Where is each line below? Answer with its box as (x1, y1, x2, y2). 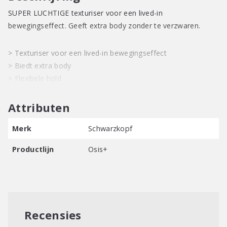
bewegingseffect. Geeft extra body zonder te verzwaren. (8, 20, 201, 30)
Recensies (24, 207, 82, 222)
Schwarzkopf (88, 123, 133, 133)
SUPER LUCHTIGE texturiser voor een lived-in (8, 8, 163, 18)
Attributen (8, 99, 70, 115)
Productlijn (12, 144, 54, 154)
